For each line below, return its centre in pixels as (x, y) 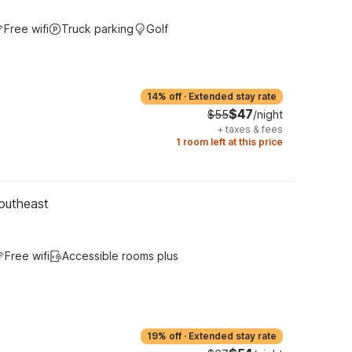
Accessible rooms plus (120, 256)
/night (268, 114)
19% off (164, 336)
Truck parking (97, 29)
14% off (164, 96)
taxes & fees (254, 129)
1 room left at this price (229, 142)
